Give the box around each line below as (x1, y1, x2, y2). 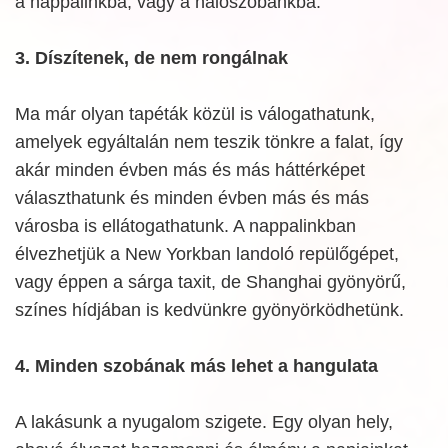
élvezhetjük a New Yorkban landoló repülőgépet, (15, 244, 399, 265)
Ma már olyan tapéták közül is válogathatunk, (15, 104, 375, 125)
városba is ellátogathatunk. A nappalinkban (15, 216, 356, 237)
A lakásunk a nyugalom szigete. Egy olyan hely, (15, 412, 393, 433)
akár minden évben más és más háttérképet (15, 160, 365, 181)
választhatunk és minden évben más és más (15, 188, 369, 209)
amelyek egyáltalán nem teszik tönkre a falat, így (15, 132, 403, 153)
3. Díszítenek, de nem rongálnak (15, 48, 288, 69)
